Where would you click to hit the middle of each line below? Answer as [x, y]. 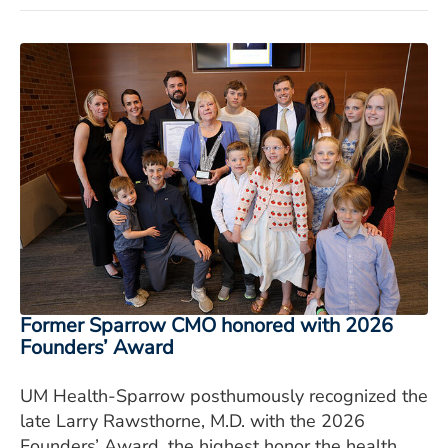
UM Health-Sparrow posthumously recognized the [224, 395]
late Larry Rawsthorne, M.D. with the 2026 [192, 420]
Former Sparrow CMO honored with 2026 [206, 325]
